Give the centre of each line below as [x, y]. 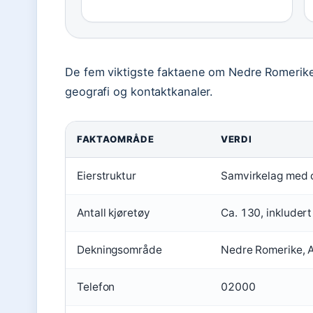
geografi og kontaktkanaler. [139, 92]
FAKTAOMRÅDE [116, 139]
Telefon [96, 287]
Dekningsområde [119, 250]
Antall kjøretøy [114, 213]
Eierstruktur [107, 176]
